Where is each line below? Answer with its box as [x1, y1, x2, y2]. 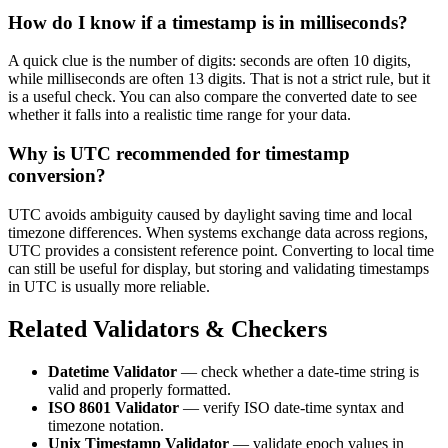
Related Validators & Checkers [8, 315, 327, 342]
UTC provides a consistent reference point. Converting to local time [8, 241, 434, 259]
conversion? [8, 165, 106, 187]
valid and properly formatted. [48, 380, 231, 398]
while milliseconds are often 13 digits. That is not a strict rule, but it [8, 70, 430, 88]
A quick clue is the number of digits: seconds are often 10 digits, [8, 52, 411, 70]
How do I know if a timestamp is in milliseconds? [8, 11, 408, 33]
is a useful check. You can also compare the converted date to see [8, 88, 417, 106]
